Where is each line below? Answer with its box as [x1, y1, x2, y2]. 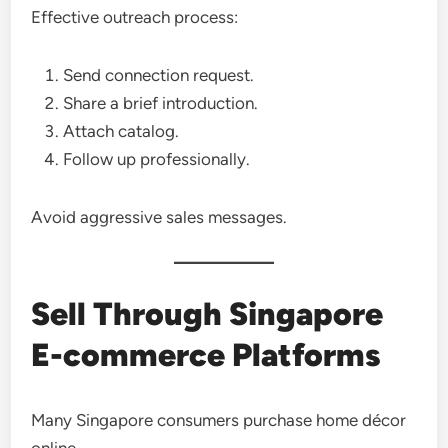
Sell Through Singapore [31, 295, 384, 333]
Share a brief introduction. [63, 93, 259, 113]
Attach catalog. [63, 121, 180, 141]
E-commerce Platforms [31, 336, 382, 374]
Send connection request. [63, 65, 255, 85]
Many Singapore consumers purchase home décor [31, 410, 407, 430]
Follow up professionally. [63, 149, 251, 169]
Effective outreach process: [31, 7, 239, 27]
